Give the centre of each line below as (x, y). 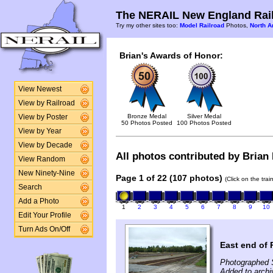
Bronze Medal (147, 116)
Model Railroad (202, 25)
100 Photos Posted (204, 123)
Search (30, 187)
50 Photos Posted (147, 123)
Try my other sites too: (148, 25)
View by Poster (43, 117)
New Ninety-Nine (46, 173)
